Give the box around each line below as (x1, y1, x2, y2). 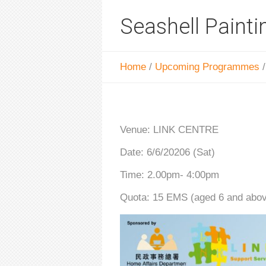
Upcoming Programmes (155, 61, 259, 72)
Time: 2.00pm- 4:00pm (120, 169, 219, 180)
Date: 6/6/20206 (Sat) (120, 147, 215, 158)
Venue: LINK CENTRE (120, 124, 218, 135)
